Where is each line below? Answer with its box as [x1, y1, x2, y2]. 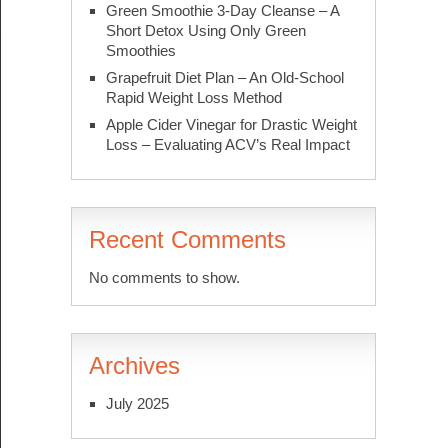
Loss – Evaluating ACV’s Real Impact [105, 136, 350, 154]
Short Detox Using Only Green [105, 22, 306, 40]
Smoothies [105, 42, 176, 60]
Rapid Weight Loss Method [105, 89, 282, 107]
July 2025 [105, 395, 169, 413]
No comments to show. [88, 269, 240, 287]
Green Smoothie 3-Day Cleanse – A [105, 2, 339, 20]
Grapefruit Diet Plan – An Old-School [105, 69, 344, 87]
